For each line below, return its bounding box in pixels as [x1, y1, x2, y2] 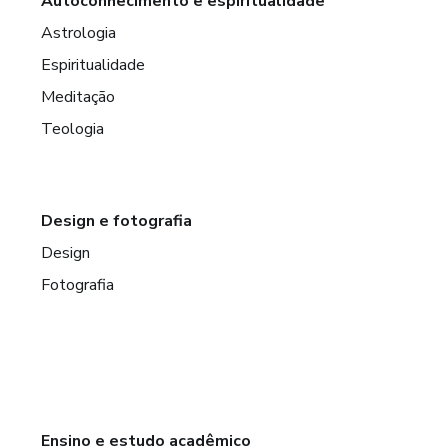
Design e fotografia [41, 209, 193, 232]
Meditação [41, 85, 116, 108]
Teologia [41, 117, 105, 140]
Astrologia [41, 21, 117, 44]
